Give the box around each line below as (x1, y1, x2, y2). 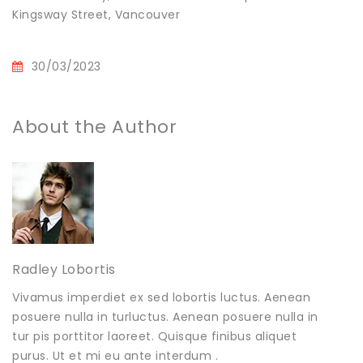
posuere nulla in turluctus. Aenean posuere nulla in (12, 308, 318, 325)
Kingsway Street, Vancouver (12, 6, 180, 23)
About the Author (12, 113, 177, 139)
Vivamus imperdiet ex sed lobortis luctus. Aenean (12, 288, 310, 305)
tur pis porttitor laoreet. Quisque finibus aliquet (12, 327, 297, 344)
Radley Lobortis (12, 259, 116, 279)
